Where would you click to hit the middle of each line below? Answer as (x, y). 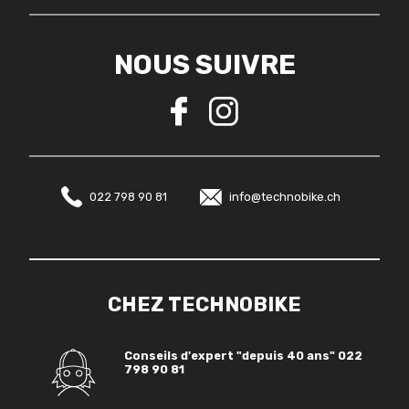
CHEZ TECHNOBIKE (204, 305)
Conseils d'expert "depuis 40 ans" (231, 356)
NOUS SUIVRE (204, 65)
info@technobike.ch (284, 197)
